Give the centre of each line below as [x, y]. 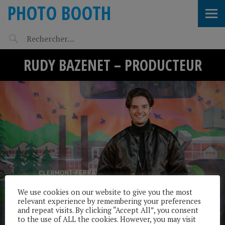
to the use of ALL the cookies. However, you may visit [107, 219]
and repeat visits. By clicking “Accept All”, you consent [108, 210]
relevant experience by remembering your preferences [109, 201]
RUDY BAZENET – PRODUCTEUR [113, 65]
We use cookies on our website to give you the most [105, 192]
